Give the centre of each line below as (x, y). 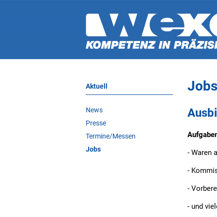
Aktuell (97, 86)
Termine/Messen (111, 136)
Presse (96, 123)
